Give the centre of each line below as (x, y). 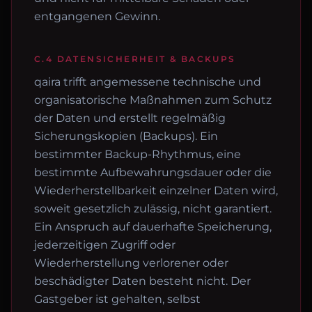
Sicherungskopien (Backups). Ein (126, 136)
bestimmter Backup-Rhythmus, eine (138, 154)
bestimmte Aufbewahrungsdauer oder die (153, 172)
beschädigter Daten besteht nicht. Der (142, 281)
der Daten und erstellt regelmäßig (130, 118)
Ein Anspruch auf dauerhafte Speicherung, (153, 227)
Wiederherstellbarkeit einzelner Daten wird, (156, 190)
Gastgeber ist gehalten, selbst (117, 299)
